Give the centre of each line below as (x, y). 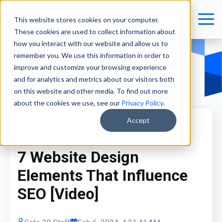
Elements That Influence (103, 176)
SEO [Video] (58, 194)
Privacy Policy (142, 103)
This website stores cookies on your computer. (86, 20)
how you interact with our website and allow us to (91, 43)
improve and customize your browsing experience (90, 67)
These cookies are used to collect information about (95, 31)
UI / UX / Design (50, 126)
